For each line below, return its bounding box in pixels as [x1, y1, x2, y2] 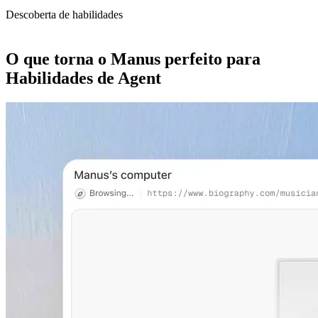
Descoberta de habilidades [6, 8, 123, 21]
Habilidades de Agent [6, 68, 161, 87]
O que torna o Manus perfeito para [6, 49, 261, 68]
